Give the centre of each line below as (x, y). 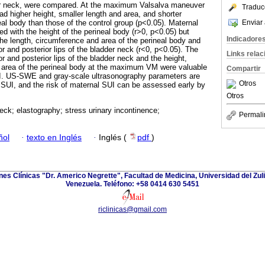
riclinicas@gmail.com (132, 209)
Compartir (244, 69)
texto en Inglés (54, 137)
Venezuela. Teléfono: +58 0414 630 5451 (132, 184)
